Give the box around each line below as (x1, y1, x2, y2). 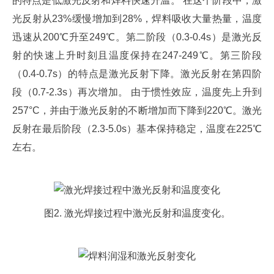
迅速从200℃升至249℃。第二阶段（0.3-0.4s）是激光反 (12, 32, 262, 42)
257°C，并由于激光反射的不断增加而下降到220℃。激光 (12, 105, 262, 116)
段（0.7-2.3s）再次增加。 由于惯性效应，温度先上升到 (12, 87, 262, 97)
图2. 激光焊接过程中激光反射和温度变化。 (43, 208, 231, 218)
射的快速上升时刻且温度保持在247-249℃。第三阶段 (12, 50, 262, 61)
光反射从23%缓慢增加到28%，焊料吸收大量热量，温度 (12, 13, 262, 24)
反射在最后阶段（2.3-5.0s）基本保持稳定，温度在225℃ (12, 124, 262, 134)
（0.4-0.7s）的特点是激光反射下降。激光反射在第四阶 (12, 68, 262, 79)
